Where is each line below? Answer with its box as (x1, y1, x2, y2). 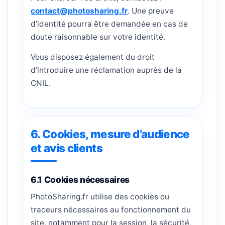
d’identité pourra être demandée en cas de (31, 19, 188, 29)
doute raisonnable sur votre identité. (31, 32, 165, 42)
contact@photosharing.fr (31, 6, 128, 16)
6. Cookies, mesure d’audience (31, 127, 190, 141)
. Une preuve (128, 6, 174, 16)
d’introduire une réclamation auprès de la (31, 65, 182, 75)
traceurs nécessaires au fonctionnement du (31, 205, 191, 214)
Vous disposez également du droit (31, 52, 155, 62)
